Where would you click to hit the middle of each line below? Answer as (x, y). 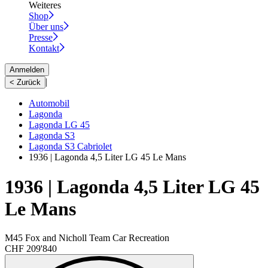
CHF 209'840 (31, 248)
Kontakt (44, 48)
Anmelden (27, 70)
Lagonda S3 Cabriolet (70, 147)
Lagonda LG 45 (59, 125)
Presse (41, 38)
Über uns (46, 27)
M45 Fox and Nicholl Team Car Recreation (87, 237)
